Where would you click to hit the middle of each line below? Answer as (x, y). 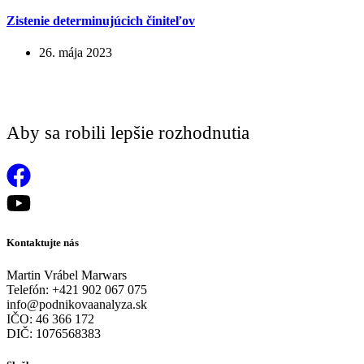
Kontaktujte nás (43, 243)
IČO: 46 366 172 (50, 318)
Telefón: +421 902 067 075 (77, 289)
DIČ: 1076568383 (54, 333)
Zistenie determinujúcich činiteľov (101, 20)
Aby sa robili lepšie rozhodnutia (128, 133)
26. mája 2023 (76, 53)
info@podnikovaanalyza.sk (77, 304)
